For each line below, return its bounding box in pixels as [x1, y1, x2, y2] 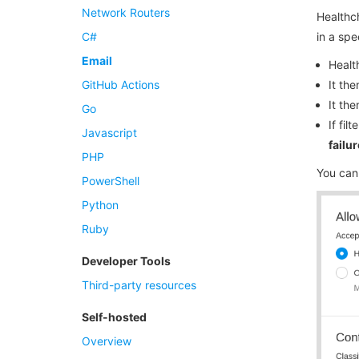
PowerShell [82, 174, 139, 188]
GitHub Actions [82, 78, 159, 91]
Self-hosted [82, 310, 147, 324]
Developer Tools [82, 254, 171, 268]
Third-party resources [82, 278, 196, 292]
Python [82, 198, 119, 212]
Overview [82, 334, 131, 348]
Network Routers [82, 6, 170, 19]
